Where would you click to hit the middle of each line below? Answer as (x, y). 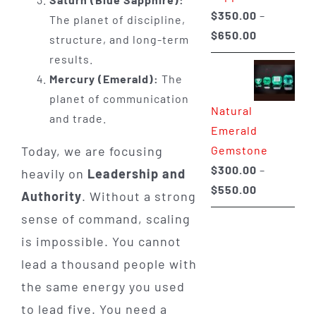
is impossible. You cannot (101, 242)
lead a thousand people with (109, 264)
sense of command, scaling (105, 219)
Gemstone (239, 150)
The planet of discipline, (117, 20)
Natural (231, 110)
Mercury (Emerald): (104, 79)
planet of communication (119, 99)
